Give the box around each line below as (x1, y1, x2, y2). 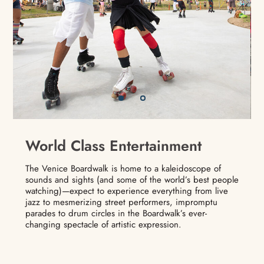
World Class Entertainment (25, 134, 202, 156)
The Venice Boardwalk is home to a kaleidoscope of (25, 161, 221, 175)
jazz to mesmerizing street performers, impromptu (25, 195, 217, 209)
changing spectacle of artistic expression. (25, 217, 184, 231)
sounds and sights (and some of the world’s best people (25, 173, 239, 186)
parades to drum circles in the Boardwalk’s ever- (25, 206, 207, 220)
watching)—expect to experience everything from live (25, 184, 228, 197)
